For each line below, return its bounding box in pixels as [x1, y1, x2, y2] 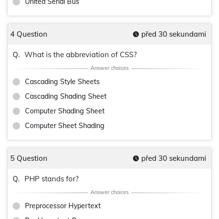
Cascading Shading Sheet [25, 92, 107, 101]
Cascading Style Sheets [25, 77, 100, 86]
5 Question [10, 153, 47, 163]
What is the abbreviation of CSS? [24, 50, 137, 59]
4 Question [10, 29, 47, 39]
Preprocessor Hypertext [25, 201, 101, 210]
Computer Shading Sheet [25, 107, 105, 115]
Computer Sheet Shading [25, 121, 105, 130]
